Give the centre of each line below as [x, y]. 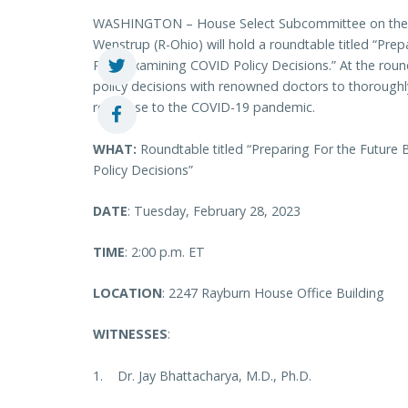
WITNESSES [130, 334]
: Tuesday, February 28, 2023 [214, 210]
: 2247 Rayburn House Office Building [273, 293]
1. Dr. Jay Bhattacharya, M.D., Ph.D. [204, 375]
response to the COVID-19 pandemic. [204, 107]
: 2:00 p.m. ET [165, 252]
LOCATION [127, 293]
